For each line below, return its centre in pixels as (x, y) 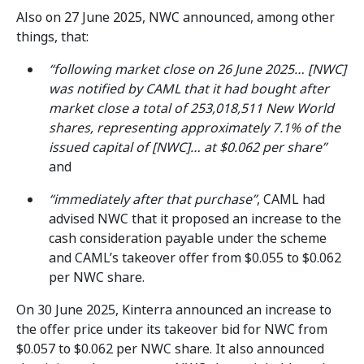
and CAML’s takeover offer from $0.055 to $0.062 (195, 258)
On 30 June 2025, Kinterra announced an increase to (174, 310)
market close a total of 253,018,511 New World (191, 108)
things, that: (52, 37)
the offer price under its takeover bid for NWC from (172, 329)
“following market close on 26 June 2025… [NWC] (197, 69)
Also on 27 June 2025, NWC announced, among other (175, 17)
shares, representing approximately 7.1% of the (195, 128)
